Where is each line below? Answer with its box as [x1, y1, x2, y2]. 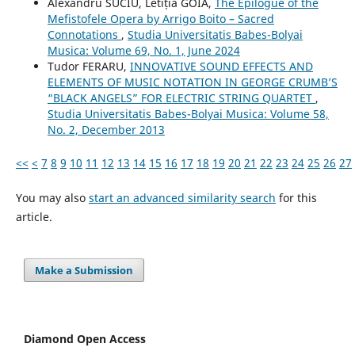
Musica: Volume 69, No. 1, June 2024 [47, 43, 240, 59]
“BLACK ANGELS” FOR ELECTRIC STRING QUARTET [47, 90, 315, 106]
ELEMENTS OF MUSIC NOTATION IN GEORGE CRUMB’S [47, 74, 338, 90]
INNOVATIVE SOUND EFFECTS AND [129, 59, 313, 74]
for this [275, 190, 317, 206]
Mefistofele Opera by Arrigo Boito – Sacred [47, 11, 274, 27]
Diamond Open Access [24, 331, 146, 347]
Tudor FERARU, [47, 59, 130, 74]
